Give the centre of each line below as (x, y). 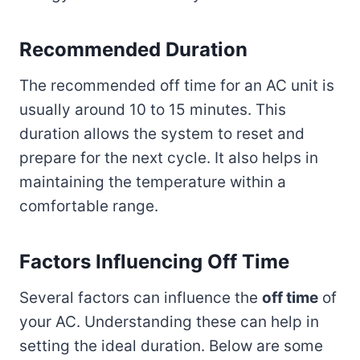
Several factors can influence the (141, 297)
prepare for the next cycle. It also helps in (169, 157)
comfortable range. (89, 206)
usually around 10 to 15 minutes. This (153, 109)
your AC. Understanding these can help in (169, 321)
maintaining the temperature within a (153, 182)
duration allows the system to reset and (162, 133)
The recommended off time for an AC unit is (177, 85)
